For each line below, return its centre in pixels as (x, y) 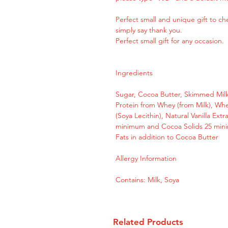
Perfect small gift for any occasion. (170, 41)
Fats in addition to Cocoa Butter (167, 137)
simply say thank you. (149, 30)
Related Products (148, 222)
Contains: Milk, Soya (147, 180)
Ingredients (134, 73)
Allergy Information (146, 158)
